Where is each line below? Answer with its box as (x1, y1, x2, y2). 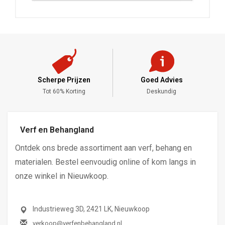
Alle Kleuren (145, 88, 178, 95)
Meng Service (139, 76, 184, 84)
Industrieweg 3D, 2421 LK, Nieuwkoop (33, 205, 150, 213)
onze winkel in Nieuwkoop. (15, 171, 108, 181)
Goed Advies (43, 76, 85, 84)
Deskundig (49, 88, 79, 95)
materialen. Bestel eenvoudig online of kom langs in (15, 157, 196, 167)
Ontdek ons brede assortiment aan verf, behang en (15, 143, 192, 153)
